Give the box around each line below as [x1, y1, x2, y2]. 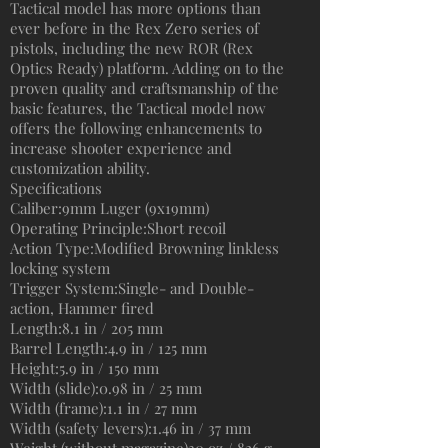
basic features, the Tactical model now [10, 98, 266, 118]
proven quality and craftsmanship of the [10, 78, 279, 98]
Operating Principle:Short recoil [10, 218, 226, 238]
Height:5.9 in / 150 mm [10, 358, 159, 378]
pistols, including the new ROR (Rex [10, 38, 253, 58]
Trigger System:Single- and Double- [10, 278, 254, 298]
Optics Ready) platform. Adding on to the [10, 58, 284, 78]
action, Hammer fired [10, 298, 154, 318]
